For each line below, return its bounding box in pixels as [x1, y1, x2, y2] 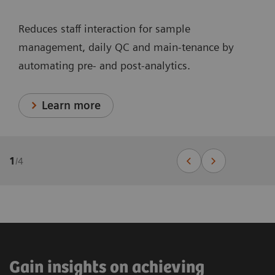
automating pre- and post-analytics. [18, 59, 190, 72]
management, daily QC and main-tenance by [18, 41, 234, 54]
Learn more [42, 99, 101, 112]
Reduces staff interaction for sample [18, 22, 190, 36]
